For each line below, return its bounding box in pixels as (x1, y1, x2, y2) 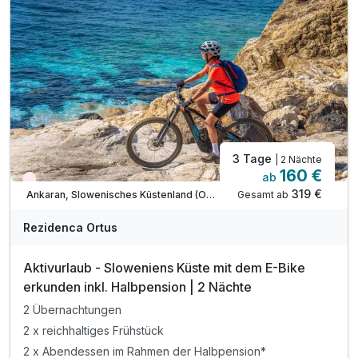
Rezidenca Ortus (23, 220, 117, 234)
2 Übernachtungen (23, 303, 121, 317)
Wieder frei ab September (33, 177, 156, 189)
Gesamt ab (237, 188, 288, 201)
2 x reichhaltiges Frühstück (23, 324, 164, 338)
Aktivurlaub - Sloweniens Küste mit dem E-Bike (23, 259, 305, 276)
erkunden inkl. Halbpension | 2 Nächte (23, 278, 252, 295)
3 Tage (233, 151, 275, 165)
